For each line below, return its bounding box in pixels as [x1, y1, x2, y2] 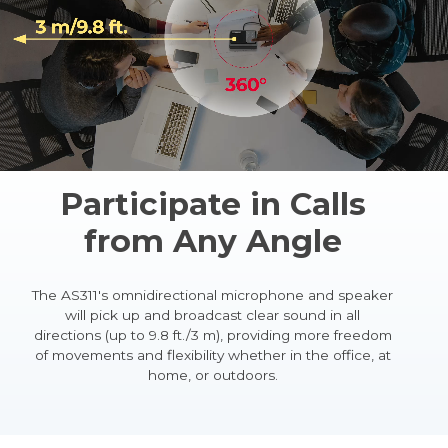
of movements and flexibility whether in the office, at [34, 346, 391, 363]
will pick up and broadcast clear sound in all [65, 306, 361, 323]
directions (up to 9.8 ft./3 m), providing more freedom [33, 326, 392, 343]
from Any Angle [83, 221, 342, 260]
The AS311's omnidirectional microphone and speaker [32, 286, 394, 303]
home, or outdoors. [147, 366, 278, 383]
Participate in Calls [59, 184, 366, 223]
